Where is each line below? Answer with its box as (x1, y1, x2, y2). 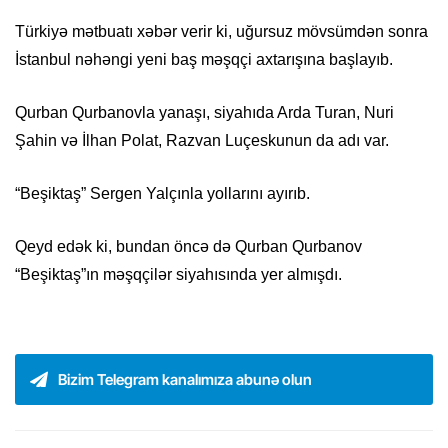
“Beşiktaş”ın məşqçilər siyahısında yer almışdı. (15, 266, 342, 284)
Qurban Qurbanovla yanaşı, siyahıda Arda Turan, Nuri (15, 104, 394, 122)
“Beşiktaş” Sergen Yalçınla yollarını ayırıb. (15, 185, 310, 203)
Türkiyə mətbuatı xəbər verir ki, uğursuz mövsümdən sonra (15, 23, 428, 41)
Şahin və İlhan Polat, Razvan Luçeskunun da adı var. (15, 132, 389, 150)
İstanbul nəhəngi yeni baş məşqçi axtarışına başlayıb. (15, 51, 393, 69)
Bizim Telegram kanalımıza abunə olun (58, 370, 312, 390)
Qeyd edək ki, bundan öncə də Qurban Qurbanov (15, 238, 362, 256)
